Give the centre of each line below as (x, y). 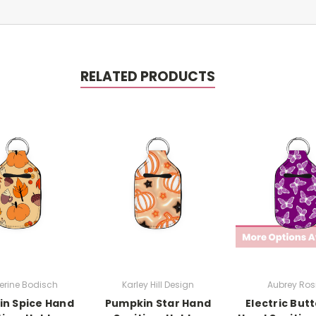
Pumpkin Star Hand (158, 303)
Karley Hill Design (158, 284)
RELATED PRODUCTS (147, 76)
